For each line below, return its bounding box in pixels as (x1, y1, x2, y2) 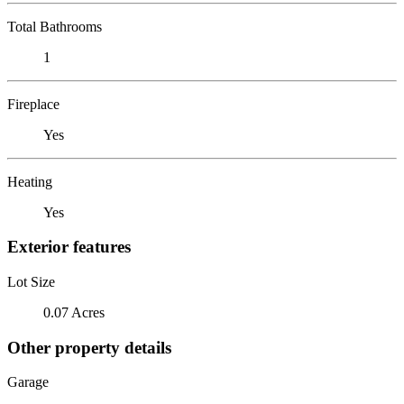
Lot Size (7, 273, 55, 289)
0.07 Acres (43, 304, 105, 320)
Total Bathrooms (7, 18, 102, 34)
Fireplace (7, 96, 60, 112)
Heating (7, 173, 52, 189)
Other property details (7, 337, 171, 357)
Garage (7, 374, 49, 390)
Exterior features (7, 237, 131, 257)
